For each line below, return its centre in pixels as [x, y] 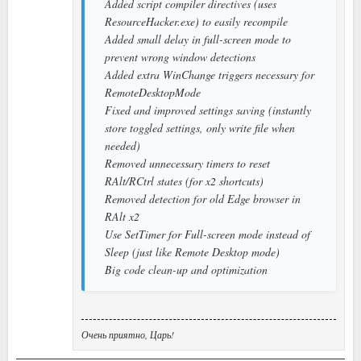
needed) [122, 145]
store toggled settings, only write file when [200, 127]
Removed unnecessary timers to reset [187, 163]
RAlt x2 [122, 216]
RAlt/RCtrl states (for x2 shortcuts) [184, 180]
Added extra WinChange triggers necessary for [210, 74]
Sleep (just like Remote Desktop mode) [192, 251]
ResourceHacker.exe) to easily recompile [196, 21]
